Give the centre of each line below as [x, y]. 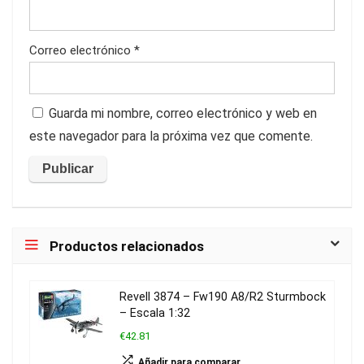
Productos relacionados [127, 246]
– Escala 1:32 [155, 313]
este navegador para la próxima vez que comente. [171, 136]
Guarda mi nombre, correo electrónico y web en [183, 113]
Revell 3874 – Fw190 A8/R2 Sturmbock [223, 297]
